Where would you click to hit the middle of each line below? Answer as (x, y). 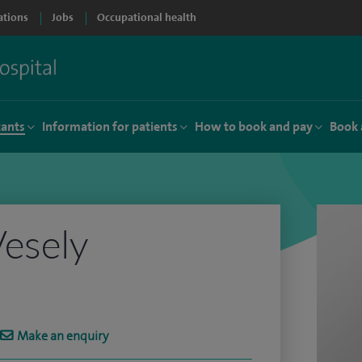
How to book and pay (254, 126)
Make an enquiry (63, 336)
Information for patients (110, 126)
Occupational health (147, 17)
